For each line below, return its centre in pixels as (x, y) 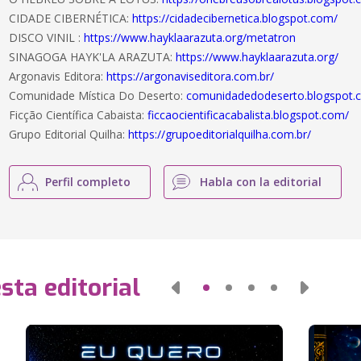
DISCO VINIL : (47, 37)
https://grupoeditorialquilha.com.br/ (220, 134)
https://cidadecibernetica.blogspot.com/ (235, 18)
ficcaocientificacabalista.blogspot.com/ (249, 115)
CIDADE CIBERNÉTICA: (71, 18)
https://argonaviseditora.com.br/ (191, 76)
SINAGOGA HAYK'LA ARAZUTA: (93, 57)
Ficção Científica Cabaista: (79, 115)
